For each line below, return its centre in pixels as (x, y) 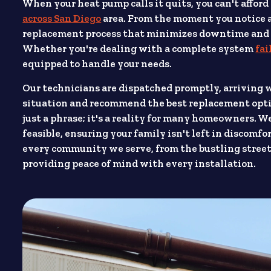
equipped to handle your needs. (97, 64)
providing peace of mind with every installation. (139, 164)
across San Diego (62, 18)
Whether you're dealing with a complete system (139, 49)
